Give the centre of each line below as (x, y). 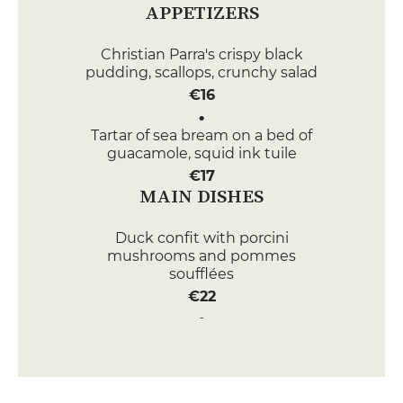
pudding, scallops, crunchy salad (201, 72)
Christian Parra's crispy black (201, 54)
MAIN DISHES (201, 196)
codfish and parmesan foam (201, 355)
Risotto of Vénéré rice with (201, 337)
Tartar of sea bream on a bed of (201, 135)
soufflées (201, 274)
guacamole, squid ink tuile (201, 153)
